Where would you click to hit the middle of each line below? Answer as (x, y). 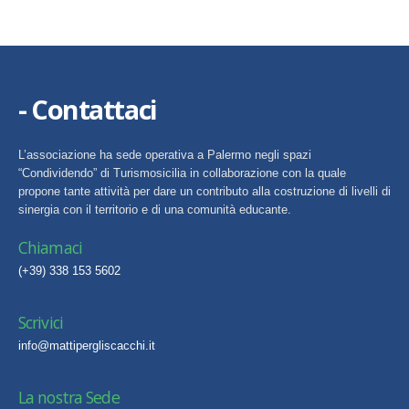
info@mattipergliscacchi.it (87, 346)
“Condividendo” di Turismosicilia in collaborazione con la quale (182, 173)
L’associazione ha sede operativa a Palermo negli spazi (165, 155)
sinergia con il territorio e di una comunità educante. (155, 210)
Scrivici (41, 323)
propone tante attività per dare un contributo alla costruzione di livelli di (204, 192)
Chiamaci (50, 248)
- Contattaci (88, 110)
